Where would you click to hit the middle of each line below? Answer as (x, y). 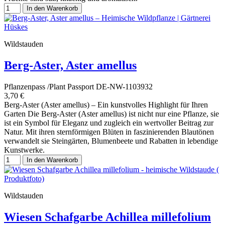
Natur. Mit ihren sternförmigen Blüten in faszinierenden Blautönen (109, 132)
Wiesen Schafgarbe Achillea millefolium (107, 217)
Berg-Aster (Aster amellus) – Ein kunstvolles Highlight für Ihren (106, 104)
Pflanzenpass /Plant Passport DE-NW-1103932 (78, 86)
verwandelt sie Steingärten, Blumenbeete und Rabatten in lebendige (111, 141)
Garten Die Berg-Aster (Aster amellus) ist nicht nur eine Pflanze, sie (111, 114)
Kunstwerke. (29, 150)
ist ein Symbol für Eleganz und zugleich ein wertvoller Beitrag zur (109, 123)
